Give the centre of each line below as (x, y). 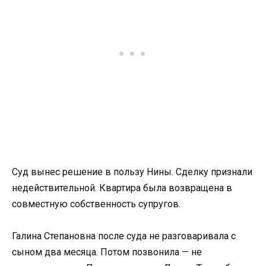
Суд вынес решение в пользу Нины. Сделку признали (132, 172)
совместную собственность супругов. (96, 204)
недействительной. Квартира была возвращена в (122, 188)
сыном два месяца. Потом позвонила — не (107, 252)
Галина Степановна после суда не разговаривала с (124, 236)
